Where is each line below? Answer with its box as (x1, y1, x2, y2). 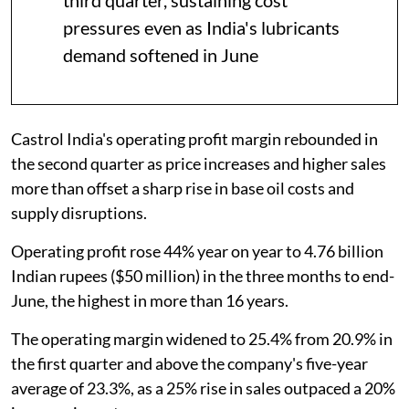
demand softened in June (63, 43, 258, 66)
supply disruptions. (11, 202, 147, 223)
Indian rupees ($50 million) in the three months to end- (11, 265, 394, 286)
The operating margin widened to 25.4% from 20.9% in (11, 328, 393, 349)
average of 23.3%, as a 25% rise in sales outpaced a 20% (11, 377, 395, 398)
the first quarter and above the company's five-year (11, 352, 368, 373)
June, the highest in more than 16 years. (11, 289, 288, 310)
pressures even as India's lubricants (63, 16, 340, 38)
